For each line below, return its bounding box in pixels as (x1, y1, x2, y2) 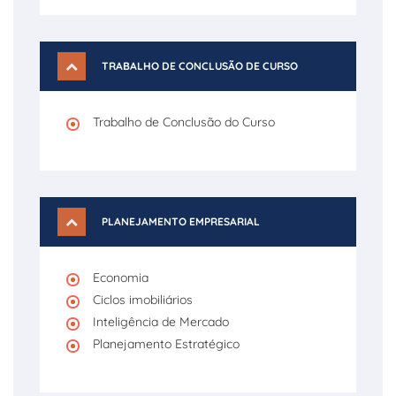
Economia (93, 270, 148, 286)
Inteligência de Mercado (93, 314, 229, 330)
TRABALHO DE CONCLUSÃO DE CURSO (102, 59, 298, 72)
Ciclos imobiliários (93, 292, 193, 308)
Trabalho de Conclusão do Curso (93, 114, 275, 130)
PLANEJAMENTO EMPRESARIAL (102, 215, 260, 228)
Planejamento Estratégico (93, 336, 240, 352)
